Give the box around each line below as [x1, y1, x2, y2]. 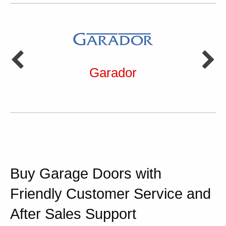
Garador [89, 66, 137, 80]
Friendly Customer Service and [10, 186, 211, 202]
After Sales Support [10, 206, 136, 222]
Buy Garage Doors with [10, 165, 161, 182]
